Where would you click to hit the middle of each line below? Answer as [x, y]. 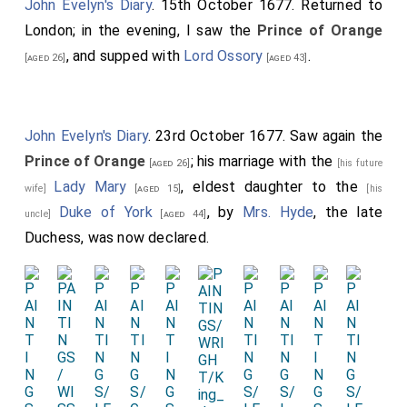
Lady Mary [90, 186]
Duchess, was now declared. [117, 237]
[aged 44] [179, 213]
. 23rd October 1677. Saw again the [266, 135]
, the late [348, 212]
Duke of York [105, 212]
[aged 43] [285, 57]
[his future [360, 163]
